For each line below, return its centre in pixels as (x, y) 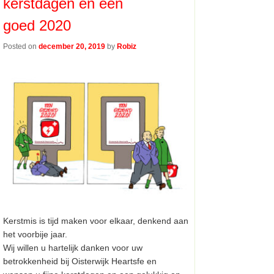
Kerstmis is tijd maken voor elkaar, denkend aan (96, 220)
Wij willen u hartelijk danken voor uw (73, 247)
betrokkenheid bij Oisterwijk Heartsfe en (80, 261)
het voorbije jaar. (35, 234)
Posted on (21, 46)
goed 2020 (37, 25)
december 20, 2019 (72, 46)
